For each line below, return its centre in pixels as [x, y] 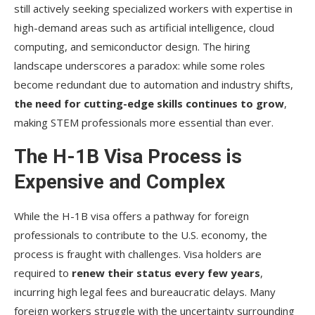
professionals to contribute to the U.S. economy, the [141, 234]
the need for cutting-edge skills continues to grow [149, 103]
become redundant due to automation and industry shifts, [154, 84]
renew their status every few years [166, 272]
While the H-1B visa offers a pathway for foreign [131, 216]
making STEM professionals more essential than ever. [144, 122]
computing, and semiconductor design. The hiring [132, 46]
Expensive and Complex [120, 181]
